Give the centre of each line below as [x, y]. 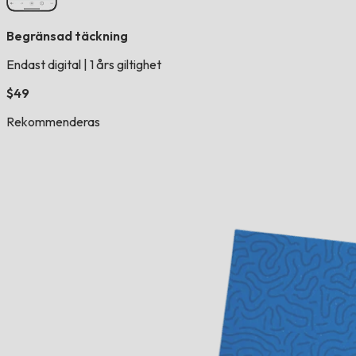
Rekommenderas [53, 122]
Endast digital [45, 65]
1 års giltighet [124, 65]
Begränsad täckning [67, 36]
